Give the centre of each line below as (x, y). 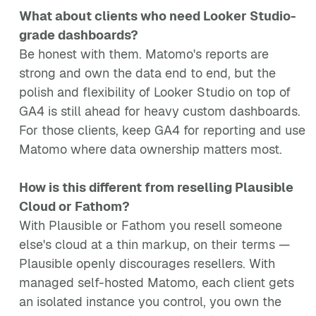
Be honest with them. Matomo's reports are (144, 54)
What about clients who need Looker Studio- (158, 16)
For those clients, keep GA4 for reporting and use (162, 130)
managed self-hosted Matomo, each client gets (157, 282)
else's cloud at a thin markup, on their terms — (154, 244)
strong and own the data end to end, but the (147, 73)
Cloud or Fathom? (74, 206)
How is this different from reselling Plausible (156, 187)
